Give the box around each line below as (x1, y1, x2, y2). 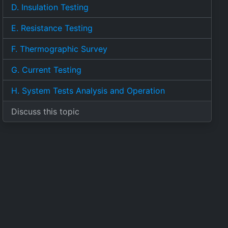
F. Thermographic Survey (11, 44, 108, 54)
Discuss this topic (11, 106, 80, 117)
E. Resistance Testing (11, 23, 93, 33)
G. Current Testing (11, 65, 82, 75)
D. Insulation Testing (11, 2, 89, 12)
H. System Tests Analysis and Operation (11, 85, 165, 96)
